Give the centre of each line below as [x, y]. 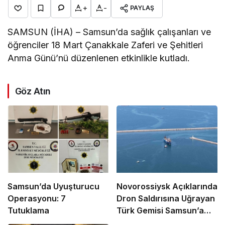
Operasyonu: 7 [37, 198]
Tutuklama [28, 210]
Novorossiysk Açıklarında [167, 186]
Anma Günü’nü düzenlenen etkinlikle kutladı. [99, 58]
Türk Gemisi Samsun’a [160, 210]
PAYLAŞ [142, 8]
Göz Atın [33, 91]
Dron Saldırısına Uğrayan [165, 198]
